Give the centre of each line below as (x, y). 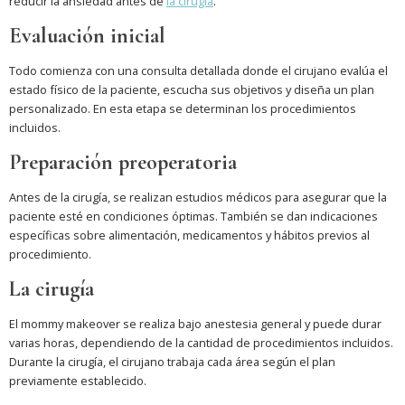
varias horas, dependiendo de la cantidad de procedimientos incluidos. (201, 343)
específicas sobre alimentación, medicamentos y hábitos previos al (189, 235)
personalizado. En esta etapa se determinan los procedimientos (183, 109)
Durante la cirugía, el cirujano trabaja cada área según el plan (172, 362)
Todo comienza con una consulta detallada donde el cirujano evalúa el (198, 71)
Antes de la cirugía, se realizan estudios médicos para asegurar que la (198, 198)
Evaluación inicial (87, 36)
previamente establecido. (78, 381)
